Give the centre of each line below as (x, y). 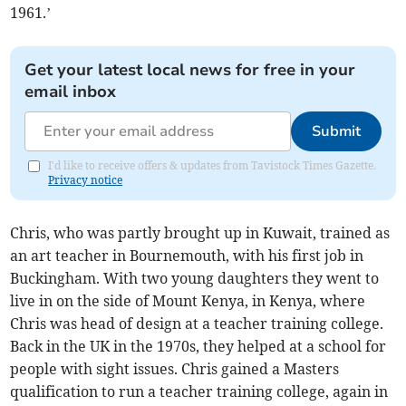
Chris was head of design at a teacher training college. (197, 323)
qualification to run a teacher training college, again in (199, 391)
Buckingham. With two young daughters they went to (195, 278)
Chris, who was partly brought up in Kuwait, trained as (200, 232)
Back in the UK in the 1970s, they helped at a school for (198, 346)
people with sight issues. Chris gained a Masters (175, 368)
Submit (336, 131)
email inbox (71, 91)
